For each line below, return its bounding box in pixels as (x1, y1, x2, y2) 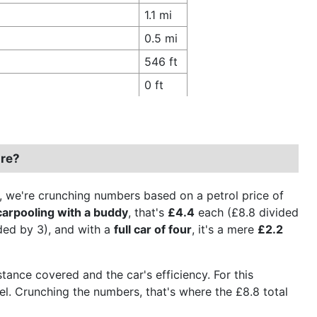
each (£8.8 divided (195, 204, 299, 219)
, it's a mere (192, 221, 258, 236)
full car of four (114, 221, 192, 236)
